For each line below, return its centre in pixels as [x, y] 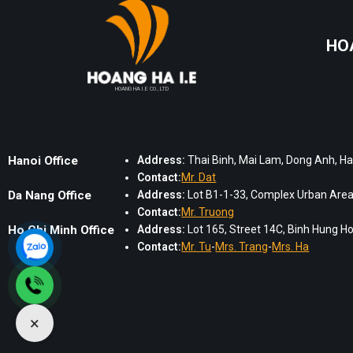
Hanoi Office [43, 161]
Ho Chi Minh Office [61, 230]
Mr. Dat [199, 178]
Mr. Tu [197, 247]
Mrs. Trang [242, 247]
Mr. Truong [208, 212]
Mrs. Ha [291, 247]
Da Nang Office [50, 196]
